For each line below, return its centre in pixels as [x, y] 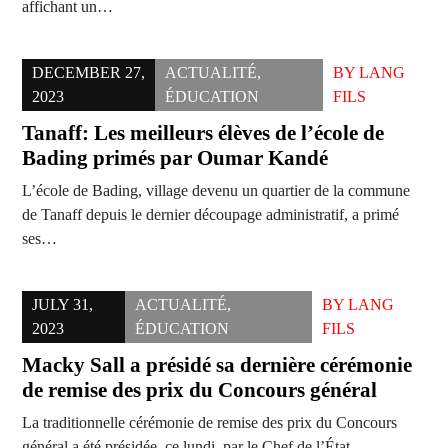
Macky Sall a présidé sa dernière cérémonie [217, 365]
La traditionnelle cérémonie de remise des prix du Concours [209, 423]
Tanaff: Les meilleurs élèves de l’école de [203, 133]
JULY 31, [62, 305]
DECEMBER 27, [88, 73]
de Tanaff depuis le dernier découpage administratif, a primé [210, 215]
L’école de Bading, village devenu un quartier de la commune [216, 191]
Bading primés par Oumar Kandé [175, 158]
